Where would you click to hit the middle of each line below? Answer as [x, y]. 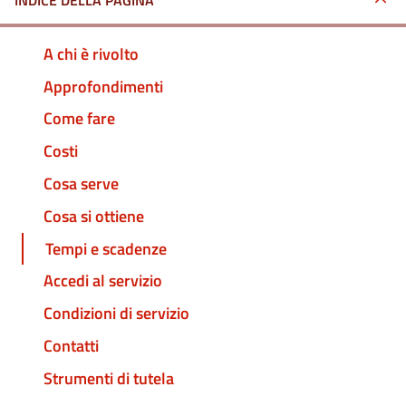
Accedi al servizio [103, 281]
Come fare [79, 119]
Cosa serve [81, 184]
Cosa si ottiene [94, 216]
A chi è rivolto [91, 53]
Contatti [71, 345]
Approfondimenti [103, 86]
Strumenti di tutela [109, 378]
